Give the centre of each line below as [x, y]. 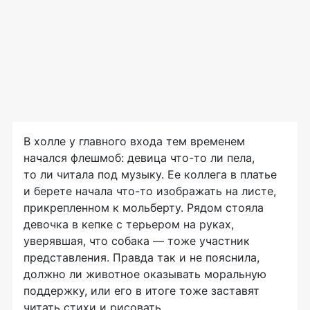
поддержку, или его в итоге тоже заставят [142, 291]
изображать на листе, [215, 191]
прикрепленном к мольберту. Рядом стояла [144, 208]
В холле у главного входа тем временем [134, 142]
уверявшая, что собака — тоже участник [137, 241]
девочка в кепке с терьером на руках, [129, 225]
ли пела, [231, 158]
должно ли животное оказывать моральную [145, 274]
